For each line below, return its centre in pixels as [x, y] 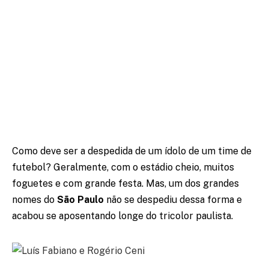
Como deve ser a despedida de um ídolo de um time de [132, 151]
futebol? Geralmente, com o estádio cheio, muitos [123, 168]
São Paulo [80, 200]
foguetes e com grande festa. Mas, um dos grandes [125, 184]
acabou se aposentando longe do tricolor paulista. [122, 216]
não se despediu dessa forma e [173, 200]
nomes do [35, 200]
